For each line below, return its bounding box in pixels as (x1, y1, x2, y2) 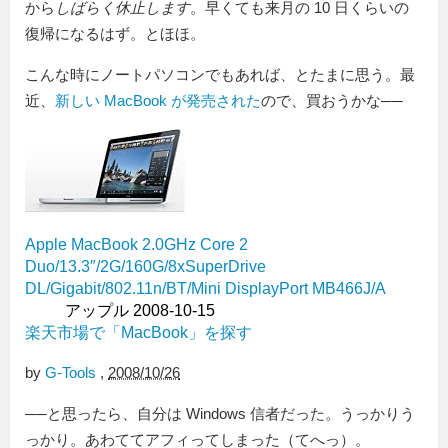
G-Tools (45, 364, 96, 382)
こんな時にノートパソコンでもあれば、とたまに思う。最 (25, 66, 415, 84)
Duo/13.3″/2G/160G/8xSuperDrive (25, 258, 266, 276)
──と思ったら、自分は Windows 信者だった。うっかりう (25, 405, 415, 423)
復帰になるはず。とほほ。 (25, 25, 205, 43)
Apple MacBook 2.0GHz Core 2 (25, 236, 248, 254)
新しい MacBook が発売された (55, 92, 261, 110)
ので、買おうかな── (261, 92, 403, 110)
